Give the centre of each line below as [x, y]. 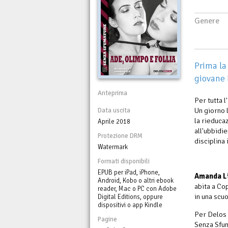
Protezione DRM [120, 136]
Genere [207, 21]
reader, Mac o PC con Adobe [137, 189]
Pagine [107, 219]
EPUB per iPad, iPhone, [129, 172]
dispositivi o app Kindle [130, 205]
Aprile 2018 [114, 121]
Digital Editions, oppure [130, 197]
